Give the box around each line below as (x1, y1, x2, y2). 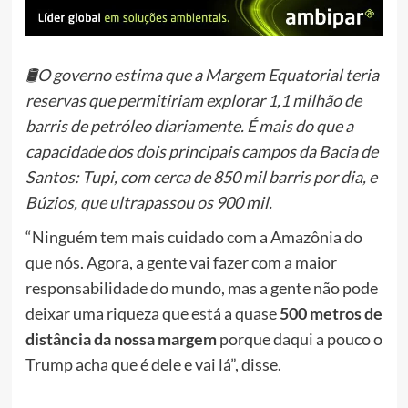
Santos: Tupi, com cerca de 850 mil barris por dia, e (25, 167, 377, 188)
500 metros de (279, 303, 382, 324)
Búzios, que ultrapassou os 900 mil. (25, 192, 272, 213)
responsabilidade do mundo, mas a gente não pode (25, 278, 378, 299)
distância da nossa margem (25, 329, 217, 350)
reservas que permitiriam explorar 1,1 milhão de (25, 90, 362, 111)
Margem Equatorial (204, 65, 342, 86)
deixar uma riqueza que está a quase (25, 303, 280, 324)
